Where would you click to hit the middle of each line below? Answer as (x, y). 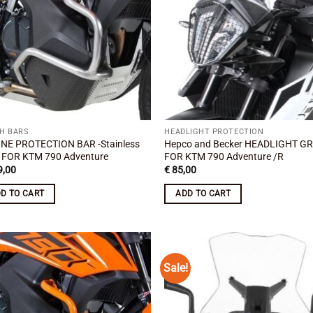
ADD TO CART (203, 193)
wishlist (126, 281)
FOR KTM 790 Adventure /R (224, 157)
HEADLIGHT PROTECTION (214, 132)
